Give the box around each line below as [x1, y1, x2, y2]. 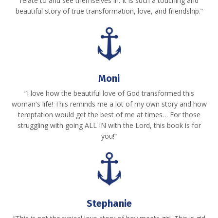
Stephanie [86, 198, 132, 210]
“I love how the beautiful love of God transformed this [24, 88, 194, 98]
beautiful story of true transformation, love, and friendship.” [15, 6, 203, 16]
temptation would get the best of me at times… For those [18, 109, 200, 119]
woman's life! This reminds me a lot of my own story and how [11, 99, 207, 109]
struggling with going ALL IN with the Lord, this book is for [17, 120, 201, 130]
